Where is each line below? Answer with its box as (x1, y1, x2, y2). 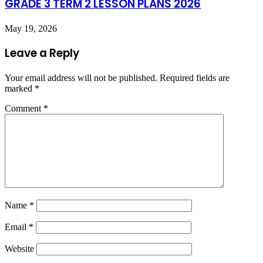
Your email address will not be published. (5, 73, 157, 83)
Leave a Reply (5, 45, 79, 62)
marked (5, 83, 35, 94)
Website (5, 244, 34, 254)
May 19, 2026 (5, 23, 57, 33)
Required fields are (160, 73, 230, 83)
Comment (5, 103, 43, 114)
